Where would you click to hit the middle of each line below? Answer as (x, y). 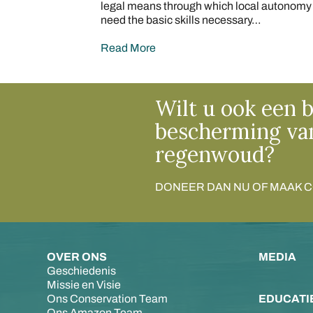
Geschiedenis (82, 270)
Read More (128, 48)
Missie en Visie (84, 284)
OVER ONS (77, 256)
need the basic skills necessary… (181, 20)
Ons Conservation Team (108, 298)
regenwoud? (215, 154)
